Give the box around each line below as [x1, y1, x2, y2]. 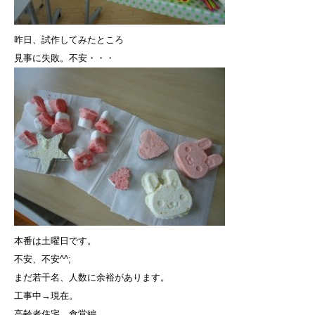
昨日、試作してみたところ [14, 34, 124, 45]
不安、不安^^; [14, 253, 71, 264]
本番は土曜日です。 [14, 235, 96, 246]
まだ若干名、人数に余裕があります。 [14, 271, 169, 283]
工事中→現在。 [14, 290, 78, 301]
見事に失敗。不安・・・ [14, 52, 115, 63]
